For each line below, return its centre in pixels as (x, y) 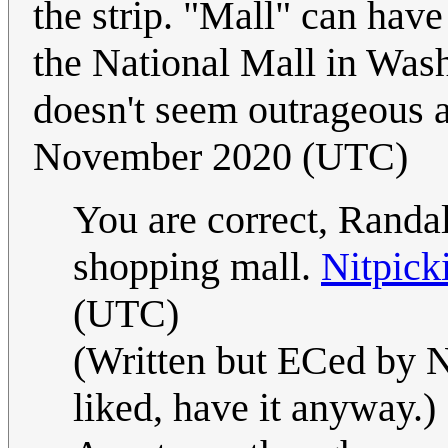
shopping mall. (197, 267)
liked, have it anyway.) (254, 408)
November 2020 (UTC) (220, 157)
